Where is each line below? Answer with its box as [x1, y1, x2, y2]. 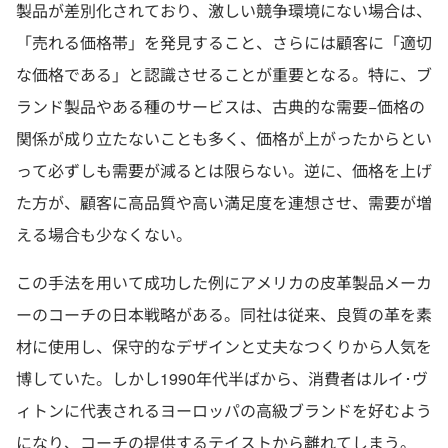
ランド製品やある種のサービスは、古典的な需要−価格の [16, 95, 425, 118]
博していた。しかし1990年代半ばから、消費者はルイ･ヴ [16, 367, 428, 390]
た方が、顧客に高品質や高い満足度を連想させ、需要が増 [16, 191, 432, 214]
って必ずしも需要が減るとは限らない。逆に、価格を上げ [16, 159, 432, 182]
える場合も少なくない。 [16, 223, 192, 246]
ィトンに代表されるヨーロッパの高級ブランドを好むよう [16, 399, 432, 422]
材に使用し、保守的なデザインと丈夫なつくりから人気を [16, 335, 432, 358]
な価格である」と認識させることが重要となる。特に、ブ [16, 63, 432, 86]
